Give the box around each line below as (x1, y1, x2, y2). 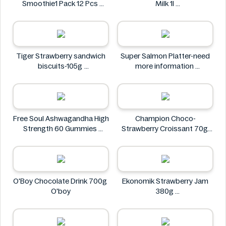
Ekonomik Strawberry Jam (122, 177, 208, 185)
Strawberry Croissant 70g (121, 125, 209, 133)
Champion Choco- (135, 115, 196, 123)
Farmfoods (146, 10, 184, 18)
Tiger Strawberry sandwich (16, 52, 105, 60)
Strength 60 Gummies (23, 125, 98, 133)
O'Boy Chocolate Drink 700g (13, 177, 108, 185)
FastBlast (44, 10, 77, 18)
